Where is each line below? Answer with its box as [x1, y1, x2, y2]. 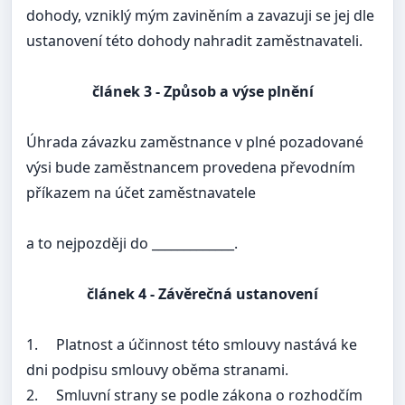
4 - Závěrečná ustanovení [135, 284, 318, 305]
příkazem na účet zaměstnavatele [26, 183, 256, 203]
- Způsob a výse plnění [151, 81, 314, 102]
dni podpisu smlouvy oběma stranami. [26, 360, 288, 381]
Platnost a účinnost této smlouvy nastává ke [56, 334, 357, 355]
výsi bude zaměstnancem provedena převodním [26, 157, 355, 178]
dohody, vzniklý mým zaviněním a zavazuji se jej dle [26, 5, 374, 26]
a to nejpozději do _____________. [26, 233, 238, 254]
